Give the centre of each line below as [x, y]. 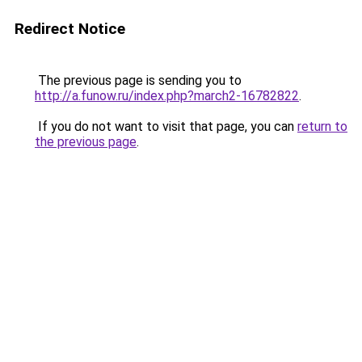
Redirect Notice [70, 29]
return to [322, 126]
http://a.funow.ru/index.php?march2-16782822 [167, 96]
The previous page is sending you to [138, 80]
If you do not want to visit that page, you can [166, 126]
